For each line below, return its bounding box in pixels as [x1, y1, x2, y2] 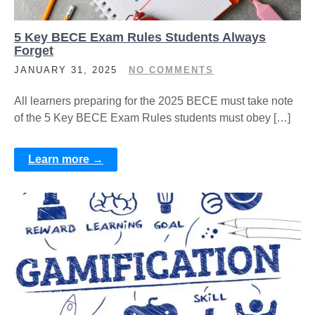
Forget [14, 44, 53, 58]
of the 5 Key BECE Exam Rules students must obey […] [14, 112, 290, 124]
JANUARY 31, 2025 [14, 65, 117, 75]
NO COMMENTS [129, 65, 214, 75]
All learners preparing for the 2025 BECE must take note [14, 95, 293, 107]
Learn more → [28, 153, 103, 165]
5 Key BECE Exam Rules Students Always [14, 30, 266, 44]
